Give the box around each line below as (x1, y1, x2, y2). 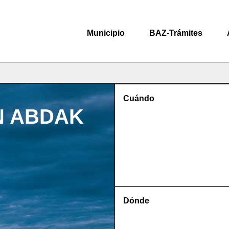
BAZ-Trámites (149, 28, 202, 37)
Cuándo (123, 94, 154, 103)
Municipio (87, 28, 125, 37)
